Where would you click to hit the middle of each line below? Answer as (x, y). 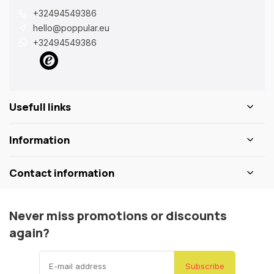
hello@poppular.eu (71, 28)
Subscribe (205, 266)
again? (29, 233)
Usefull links (40, 107)
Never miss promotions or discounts (118, 216)
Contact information (62, 173)
